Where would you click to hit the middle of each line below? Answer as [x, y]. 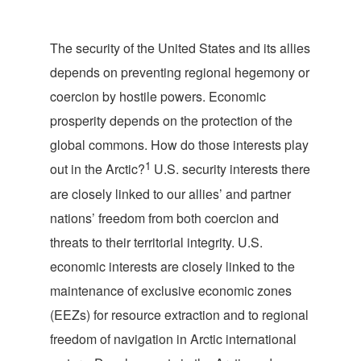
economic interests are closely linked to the [172, 266]
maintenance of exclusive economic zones [171, 290]
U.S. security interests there [230, 169]
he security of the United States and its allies [184, 48]
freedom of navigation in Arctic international [173, 339]
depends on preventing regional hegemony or [180, 72]
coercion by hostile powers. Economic [158, 96]
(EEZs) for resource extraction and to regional [179, 315]
